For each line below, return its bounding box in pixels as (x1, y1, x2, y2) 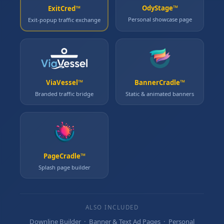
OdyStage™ (141, 3, 178, 12)
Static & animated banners (125, 90, 194, 97)
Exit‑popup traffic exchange (28, 16, 100, 23)
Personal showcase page (127, 15, 192, 23)
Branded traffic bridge (35, 90, 93, 97)
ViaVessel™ (45, 78, 83, 87)
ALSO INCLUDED (85, 203, 139, 211)
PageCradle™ (43, 151, 85, 160)
